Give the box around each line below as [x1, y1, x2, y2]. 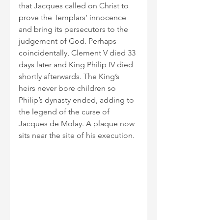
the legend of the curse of [19, 107, 111, 117]
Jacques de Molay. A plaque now [19, 119, 137, 129]
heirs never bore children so [19, 83, 118, 93]
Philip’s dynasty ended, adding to [19, 95, 136, 105]
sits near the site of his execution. [19, 131, 135, 140]
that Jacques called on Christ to [19, 1, 131, 11]
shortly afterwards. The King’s [19, 72, 121, 82]
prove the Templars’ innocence [19, 13, 128, 23]
